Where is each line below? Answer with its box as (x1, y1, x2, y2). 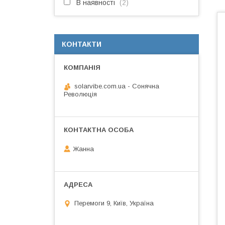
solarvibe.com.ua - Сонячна (74, 82, 159, 90)
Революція (64, 90, 97, 98)
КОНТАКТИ (62, 40, 101, 48)
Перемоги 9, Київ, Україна (74, 199, 154, 207)
